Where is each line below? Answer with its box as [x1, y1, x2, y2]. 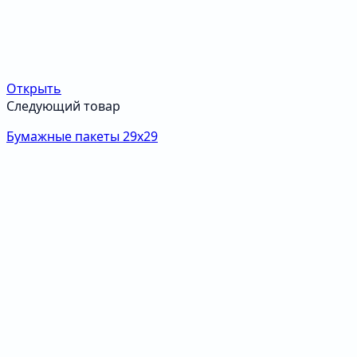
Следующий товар [6, 97, 120, 116]
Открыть [6, 80, 61, 98]
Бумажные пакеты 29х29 [6, 127, 158, 146]
